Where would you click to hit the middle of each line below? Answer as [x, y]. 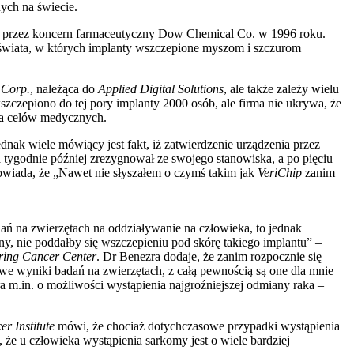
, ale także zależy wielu [281, 88]
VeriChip [280, 172]
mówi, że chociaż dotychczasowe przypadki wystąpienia [199, 326]
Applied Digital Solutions [161, 88]
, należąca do [64, 88]
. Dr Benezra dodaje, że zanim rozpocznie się [209, 256]
